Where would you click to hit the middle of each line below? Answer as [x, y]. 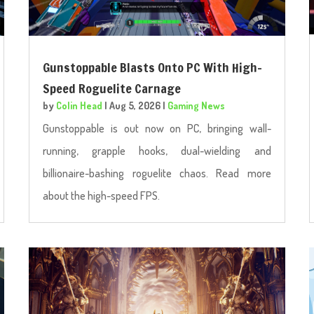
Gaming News [197, 105]
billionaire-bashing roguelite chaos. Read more [157, 173]
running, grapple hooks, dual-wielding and [157, 150]
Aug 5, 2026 [135, 105]
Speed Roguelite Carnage [112, 88]
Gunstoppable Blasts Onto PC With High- [153, 67]
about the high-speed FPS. [102, 195]
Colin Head [80, 105]
